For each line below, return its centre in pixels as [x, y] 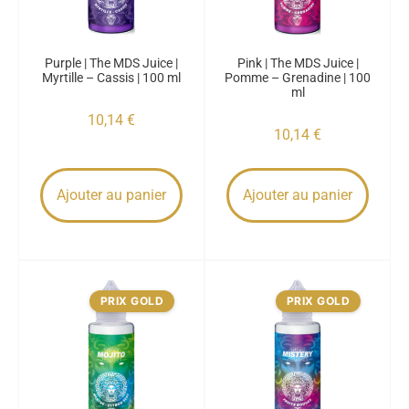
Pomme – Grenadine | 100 [298, 78]
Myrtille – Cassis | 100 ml [111, 78]
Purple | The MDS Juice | [111, 63]
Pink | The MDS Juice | [298, 63]
